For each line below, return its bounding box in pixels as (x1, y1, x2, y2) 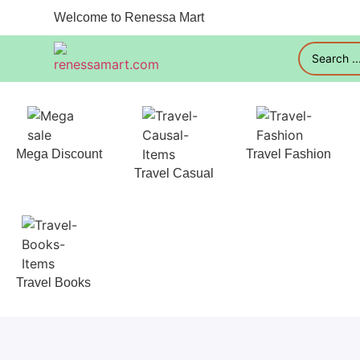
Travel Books (16, 276, 91, 289)
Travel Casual (134, 166, 214, 180)
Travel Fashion (246, 147, 331, 161)
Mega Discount (16, 147, 102, 161)
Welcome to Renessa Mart (54, 10, 205, 24)
